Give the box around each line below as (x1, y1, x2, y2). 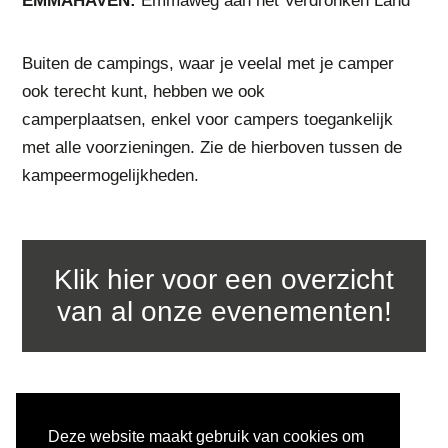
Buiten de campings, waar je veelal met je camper (22, 54, 395, 73)
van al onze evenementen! (56, 296, 392, 327)
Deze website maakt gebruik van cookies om (48, 428, 364, 446)
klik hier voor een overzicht (54, 264, 73, 295)
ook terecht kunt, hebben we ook (22, 82, 266, 101)
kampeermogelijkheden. (22, 166, 200, 185)
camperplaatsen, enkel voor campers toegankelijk (22, 110, 394, 129)
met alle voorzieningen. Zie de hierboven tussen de (22, 138, 403, 157)
